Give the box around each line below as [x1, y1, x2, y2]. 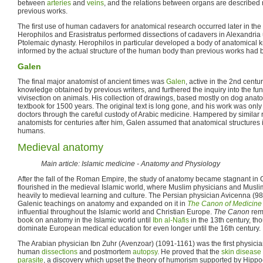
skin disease [221, 247, 261, 256]
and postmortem [77, 247, 133, 256]
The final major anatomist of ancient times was [18, 77, 166, 86]
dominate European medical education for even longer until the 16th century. [18, 224, 261, 232]
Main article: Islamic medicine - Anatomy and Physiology [41, 159, 220, 168]
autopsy [133, 247, 157, 256]
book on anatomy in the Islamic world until [18, 215, 153, 224]
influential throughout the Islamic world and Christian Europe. [18, 207, 214, 216]
